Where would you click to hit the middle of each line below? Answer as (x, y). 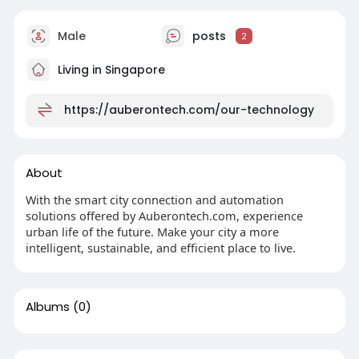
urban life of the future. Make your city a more (152, 231)
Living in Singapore (109, 69)
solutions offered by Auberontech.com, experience (164, 215)
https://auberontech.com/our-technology (189, 109)
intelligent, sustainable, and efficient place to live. (160, 247)
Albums (47, 306)
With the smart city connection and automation (154, 199)
